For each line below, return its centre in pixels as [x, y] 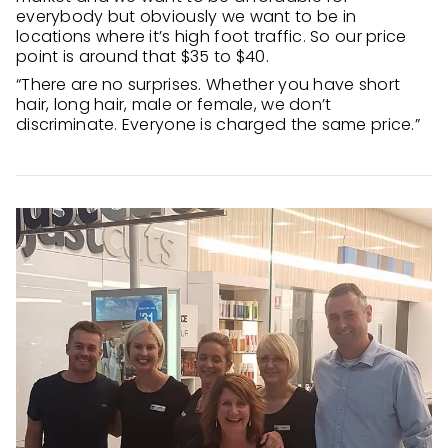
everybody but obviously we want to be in [186, 16]
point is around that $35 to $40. [142, 56]
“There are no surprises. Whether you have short [208, 84]
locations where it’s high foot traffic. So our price [211, 36]
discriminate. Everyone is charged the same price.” [218, 124]
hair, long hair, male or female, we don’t [174, 104]
